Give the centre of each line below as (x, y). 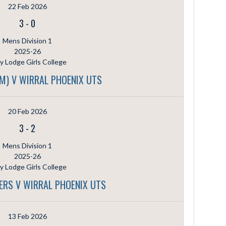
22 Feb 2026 (27, 6)
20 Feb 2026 (27, 111)
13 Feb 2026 (27, 216)
